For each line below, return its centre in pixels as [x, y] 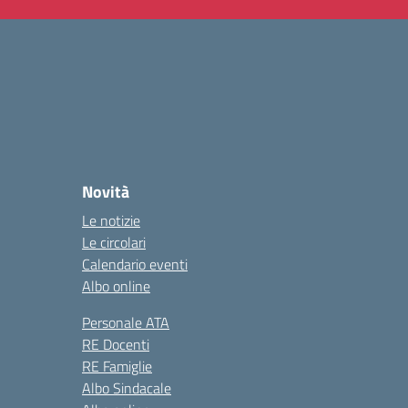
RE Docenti [116, 344]
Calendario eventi [135, 264]
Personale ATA [126, 322]
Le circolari [114, 242]
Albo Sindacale [127, 388]
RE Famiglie [117, 366]
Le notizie [111, 220]
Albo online [116, 286]
